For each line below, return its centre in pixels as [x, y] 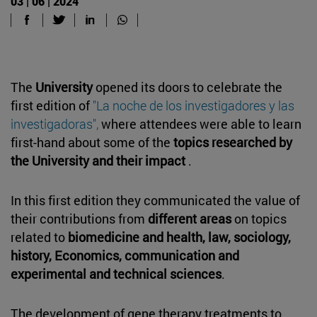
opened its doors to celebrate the [189, 87]
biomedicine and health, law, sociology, [179, 237]
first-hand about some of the [91, 142]
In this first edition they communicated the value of [155, 200]
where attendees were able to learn [200, 123]
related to [39, 237]
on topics [259, 218]
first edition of [52, 105]
